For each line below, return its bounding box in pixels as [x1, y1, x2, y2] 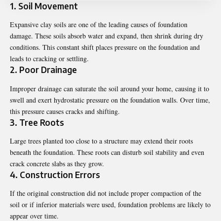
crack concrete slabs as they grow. [10, 158, 104, 168]
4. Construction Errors [10, 169, 100, 180]
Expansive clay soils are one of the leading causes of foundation [10, 20, 187, 30]
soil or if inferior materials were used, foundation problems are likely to [10, 200, 211, 210]
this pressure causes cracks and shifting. [10, 106, 120, 116]
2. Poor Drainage [10, 64, 77, 75]
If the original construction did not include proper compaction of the [10, 188, 201, 198]
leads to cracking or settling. [10, 54, 89, 64]
